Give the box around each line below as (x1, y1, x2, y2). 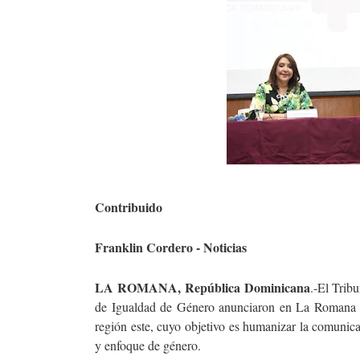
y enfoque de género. (95, 337, 205, 354)
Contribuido (95, 198, 162, 216)
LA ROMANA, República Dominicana (95, 278, 310, 297)
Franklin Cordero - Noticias (95, 238, 247, 256)
